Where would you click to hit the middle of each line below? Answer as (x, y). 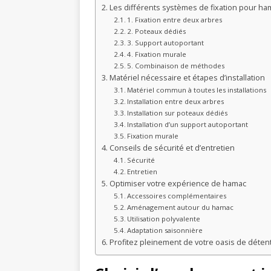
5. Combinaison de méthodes (176, 66)
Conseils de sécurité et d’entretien (172, 148)
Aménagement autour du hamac (181, 207)
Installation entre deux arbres (176, 101)
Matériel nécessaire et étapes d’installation (187, 78)
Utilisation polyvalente (164, 219)
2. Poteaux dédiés (157, 31)
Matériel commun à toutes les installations (197, 90)
